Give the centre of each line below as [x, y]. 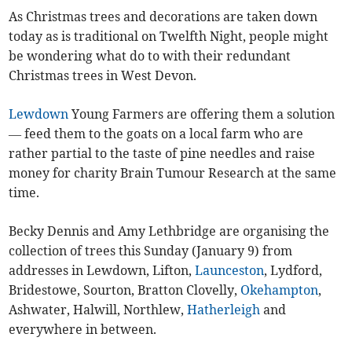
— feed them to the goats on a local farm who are [156, 134]
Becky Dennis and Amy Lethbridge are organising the [169, 231]
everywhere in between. [83, 330]
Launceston [230, 271]
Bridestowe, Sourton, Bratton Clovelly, [125, 290]
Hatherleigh [224, 310]
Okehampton [280, 290]
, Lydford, [293, 271]
